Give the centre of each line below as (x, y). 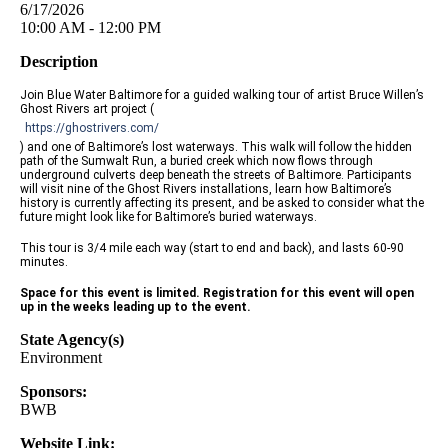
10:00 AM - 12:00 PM (90, 28)
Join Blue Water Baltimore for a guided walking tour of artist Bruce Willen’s (222, 95)
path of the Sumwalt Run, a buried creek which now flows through (196, 161)
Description (59, 62)
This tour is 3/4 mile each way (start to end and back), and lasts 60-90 (212, 248)
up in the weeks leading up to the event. (135, 307)
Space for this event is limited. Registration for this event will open (217, 293)
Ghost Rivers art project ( (87, 109)
